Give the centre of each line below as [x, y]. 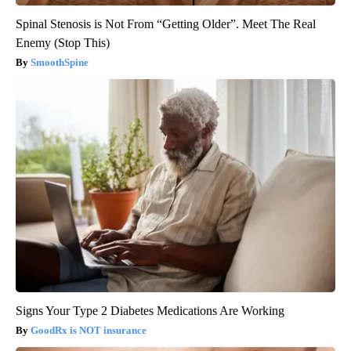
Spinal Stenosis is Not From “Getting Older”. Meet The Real [166, 24]
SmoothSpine [60, 63]
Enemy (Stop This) [63, 43]
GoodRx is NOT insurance [89, 331]
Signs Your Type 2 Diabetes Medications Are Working [150, 311]
